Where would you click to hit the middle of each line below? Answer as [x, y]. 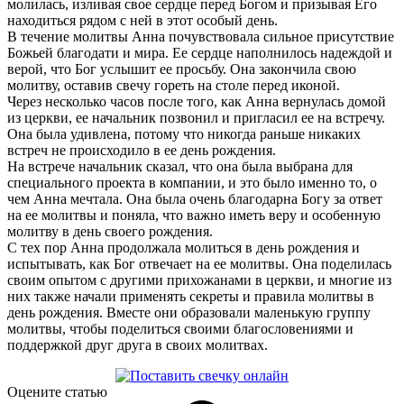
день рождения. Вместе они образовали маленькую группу [189, 313]
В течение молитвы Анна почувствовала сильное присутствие [201, 37]
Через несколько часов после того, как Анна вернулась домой [197, 102]
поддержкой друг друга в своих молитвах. [138, 345]
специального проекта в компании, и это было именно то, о [192, 183]
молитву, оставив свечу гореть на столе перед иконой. [174, 86]
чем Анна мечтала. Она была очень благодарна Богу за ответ [195, 199]
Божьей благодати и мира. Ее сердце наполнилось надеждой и [200, 53]
